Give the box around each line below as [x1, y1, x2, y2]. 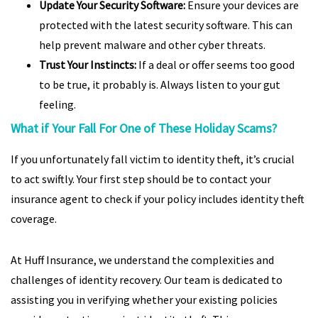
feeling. [39, 97, 76, 111]
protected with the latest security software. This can [39, 18, 292, 32]
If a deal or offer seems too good [136, 57, 295, 72]
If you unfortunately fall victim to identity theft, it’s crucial [11, 152, 295, 166]
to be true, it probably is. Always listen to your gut [39, 77, 280, 92]
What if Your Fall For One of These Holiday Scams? [11, 120, 277, 136]
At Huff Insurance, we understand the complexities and [11, 253, 274, 267]
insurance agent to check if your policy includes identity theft [11, 192, 305, 206]
